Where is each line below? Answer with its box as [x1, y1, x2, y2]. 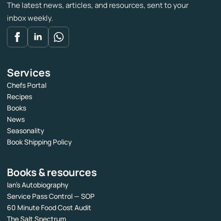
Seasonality [7, 125, 44, 135]
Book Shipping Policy [7, 137, 72, 147]
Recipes [7, 91, 32, 101]
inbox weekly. [7, 12, 53, 23]
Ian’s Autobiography [7, 180, 69, 189]
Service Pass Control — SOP [7, 191, 95, 201]
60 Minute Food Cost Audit [7, 202, 91, 212]
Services [7, 65, 50, 79]
